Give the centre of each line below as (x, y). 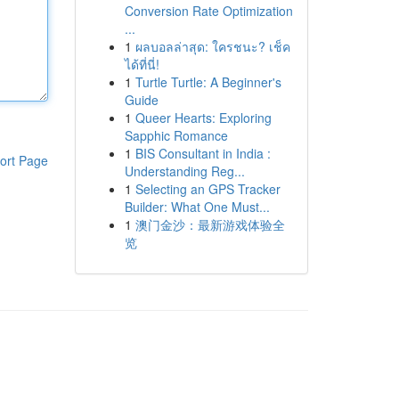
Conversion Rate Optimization (208, 11)
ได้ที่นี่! (142, 64)
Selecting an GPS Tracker (208, 189)
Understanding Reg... (184, 171)
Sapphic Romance (176, 135)
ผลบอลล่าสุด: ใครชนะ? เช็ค (212, 46)
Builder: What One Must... (197, 207)
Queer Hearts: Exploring (203, 118)
